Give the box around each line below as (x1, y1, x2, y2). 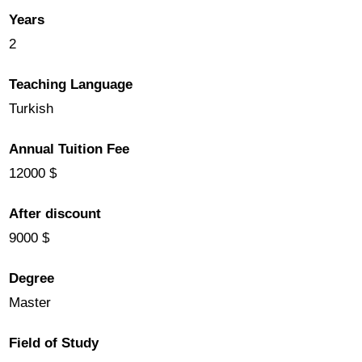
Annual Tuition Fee (9, 141, 130, 157)
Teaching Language (9, 76, 133, 92)
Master (9, 294, 52, 310)
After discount (9, 205, 102, 221)
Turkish (9, 100, 54, 116)
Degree (9, 270, 55, 286)
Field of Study (9, 335, 99, 351)
